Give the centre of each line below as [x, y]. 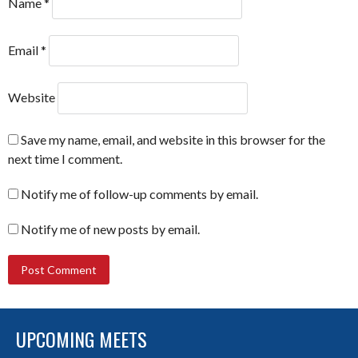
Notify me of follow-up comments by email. [139, 193]
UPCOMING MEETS [82, 338]
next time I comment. [65, 158]
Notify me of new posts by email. [110, 229]
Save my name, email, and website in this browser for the [173, 139]
